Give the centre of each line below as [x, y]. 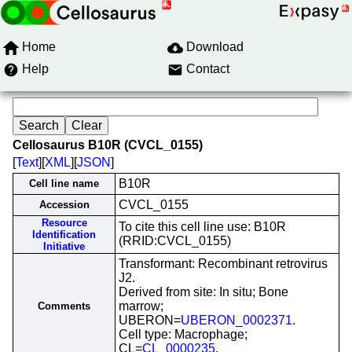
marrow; [141, 306]
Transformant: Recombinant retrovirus [223, 264]
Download [215, 47]
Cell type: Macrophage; [183, 334]
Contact [208, 69]
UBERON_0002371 [236, 320]
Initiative [64, 246]
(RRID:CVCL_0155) [175, 241]
